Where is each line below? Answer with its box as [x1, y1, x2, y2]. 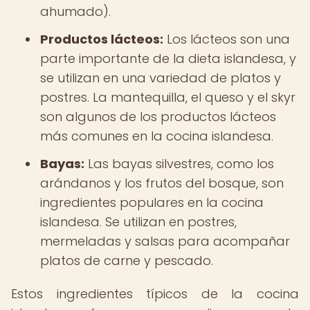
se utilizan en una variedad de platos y [40, 69, 281, 86]
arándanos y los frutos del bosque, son [40, 174, 284, 192]
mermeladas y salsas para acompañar [40, 232, 290, 250]
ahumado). [40, 3, 111, 20]
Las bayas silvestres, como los [84, 155, 274, 172]
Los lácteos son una [163, 30, 290, 48]
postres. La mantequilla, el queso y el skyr [40, 89, 295, 106]
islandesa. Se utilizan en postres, [40, 213, 237, 230]
